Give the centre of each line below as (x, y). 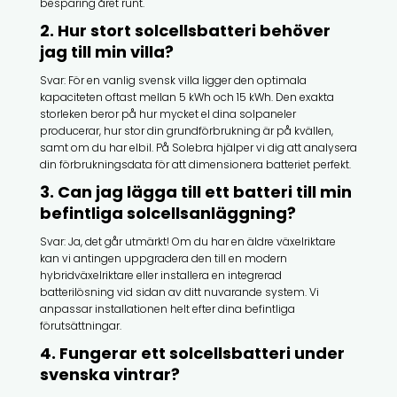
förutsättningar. (80, 325)
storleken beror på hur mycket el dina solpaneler (167, 113)
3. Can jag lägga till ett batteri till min (195, 191)
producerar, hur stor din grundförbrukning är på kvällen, (186, 130)
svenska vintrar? (109, 374)
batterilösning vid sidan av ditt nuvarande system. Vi (179, 292)
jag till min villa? (106, 51)
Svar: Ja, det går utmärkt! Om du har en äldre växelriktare (187, 241)
